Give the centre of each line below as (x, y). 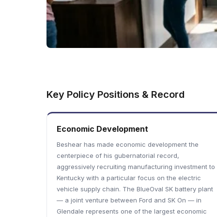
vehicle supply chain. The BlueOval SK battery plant (135, 189)
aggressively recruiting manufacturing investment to (136, 167)
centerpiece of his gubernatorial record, (118, 155)
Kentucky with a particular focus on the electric (129, 178)
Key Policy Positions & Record (116, 94)
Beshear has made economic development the (128, 144)
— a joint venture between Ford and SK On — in (129, 200)
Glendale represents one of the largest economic (132, 211)
